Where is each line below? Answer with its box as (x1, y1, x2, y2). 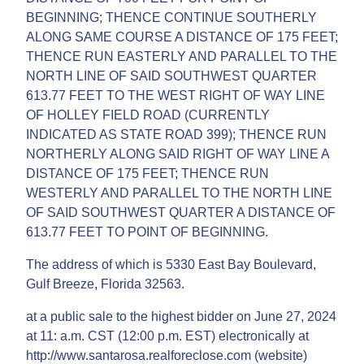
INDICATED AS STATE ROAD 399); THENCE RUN (26, 127, 327, 141)
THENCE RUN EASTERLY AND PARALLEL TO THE (26, 49, 337, 63)
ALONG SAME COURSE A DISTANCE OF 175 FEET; (26, 29, 338, 44)
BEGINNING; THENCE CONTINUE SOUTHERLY (26, 10, 317, 24)
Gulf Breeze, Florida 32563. (26, 276, 184, 291)
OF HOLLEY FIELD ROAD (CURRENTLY (26, 107, 270, 122)
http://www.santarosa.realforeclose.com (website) (26, 348, 307, 362)
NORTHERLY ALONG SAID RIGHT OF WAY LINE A (26, 146, 329, 161)
